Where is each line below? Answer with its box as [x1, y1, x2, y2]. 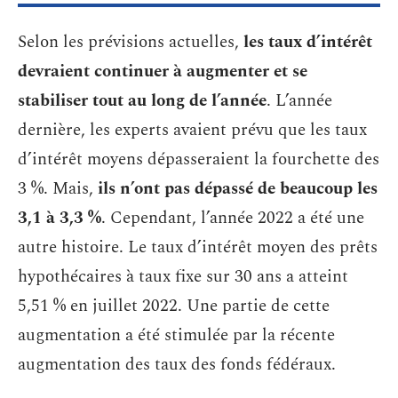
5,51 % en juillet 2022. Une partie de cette [18, 292, 330, 319]
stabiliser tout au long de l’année [18, 87, 267, 114]
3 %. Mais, [18, 175, 98, 202]
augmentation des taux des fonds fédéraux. [18, 351, 336, 378]
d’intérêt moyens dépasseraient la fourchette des [18, 146, 379, 172]
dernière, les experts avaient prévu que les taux [18, 116, 367, 143]
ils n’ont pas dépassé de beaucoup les [98, 175, 378, 202]
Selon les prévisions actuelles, [18, 28, 243, 55]
